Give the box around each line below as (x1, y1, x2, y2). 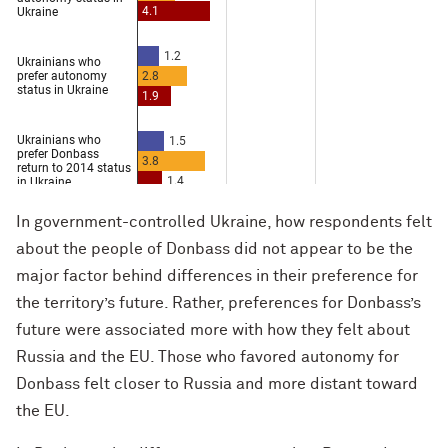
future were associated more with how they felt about (16, 321, 410, 338)
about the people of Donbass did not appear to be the (16, 240, 413, 257)
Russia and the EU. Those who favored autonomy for (16, 348, 399, 365)
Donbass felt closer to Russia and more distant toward (16, 375, 418, 392)
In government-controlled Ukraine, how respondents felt (16, 213, 432, 230)
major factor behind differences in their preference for (16, 267, 418, 284)
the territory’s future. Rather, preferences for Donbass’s (16, 294, 421, 311)
